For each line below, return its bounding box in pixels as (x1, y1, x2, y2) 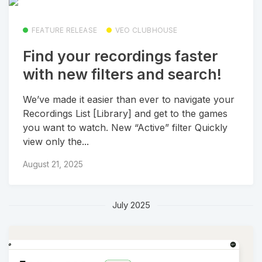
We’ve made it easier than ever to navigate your (23, 93, 235, 105)
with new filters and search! (23, 65, 222, 84)
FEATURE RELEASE (32, 25, 97, 35)
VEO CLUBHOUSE (115, 25, 178, 35)
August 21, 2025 (23, 159, 83, 169)
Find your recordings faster (23, 47, 218, 65)
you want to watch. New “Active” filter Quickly (23, 121, 227, 133)
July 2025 (112, 199, 150, 211)
